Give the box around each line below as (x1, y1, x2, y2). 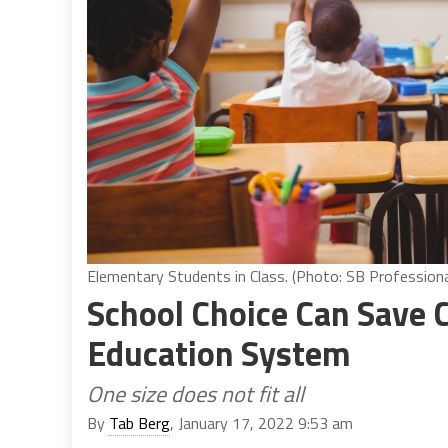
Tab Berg (109, 410, 170, 435)
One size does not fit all (87, 376, 304, 411)
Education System (87, 326, 351, 379)
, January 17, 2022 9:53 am (170, 410, 353, 435)
